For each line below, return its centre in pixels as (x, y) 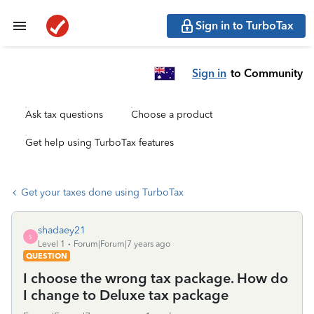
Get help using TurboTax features (100, 143)
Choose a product (172, 115)
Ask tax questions (64, 115)
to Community (267, 73)
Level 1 (52, 244)
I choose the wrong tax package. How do (156, 278)
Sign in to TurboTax (245, 26)
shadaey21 (62, 230)
